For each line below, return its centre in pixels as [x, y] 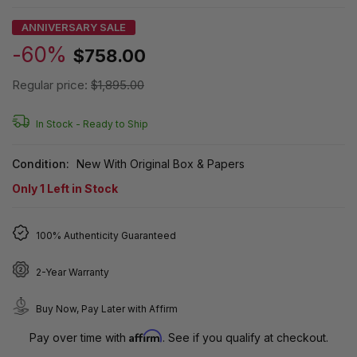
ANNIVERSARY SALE [74, 27]
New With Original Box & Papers [160, 163]
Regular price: [51, 84]
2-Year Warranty [73, 272]
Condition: [41, 163]
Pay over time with [79, 337]
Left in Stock [81, 188]
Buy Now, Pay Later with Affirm [107, 308]
